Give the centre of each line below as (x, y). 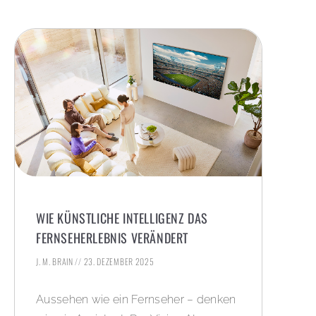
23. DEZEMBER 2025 (118, 262)
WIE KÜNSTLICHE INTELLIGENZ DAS (122, 218)
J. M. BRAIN (56, 262)
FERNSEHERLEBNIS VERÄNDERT (113, 238)
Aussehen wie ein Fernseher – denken (136, 300)
